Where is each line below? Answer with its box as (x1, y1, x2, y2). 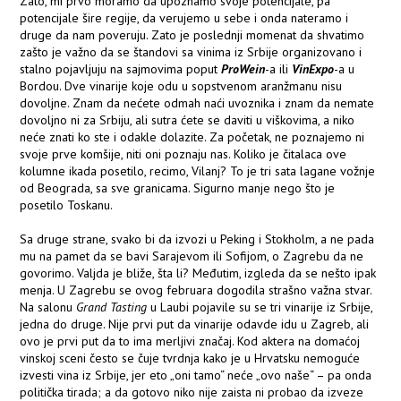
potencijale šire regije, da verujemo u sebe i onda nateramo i (20, 10, 349, 27)
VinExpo (292, 61, 335, 78)
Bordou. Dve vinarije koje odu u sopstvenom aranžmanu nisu (20, 78, 343, 95)
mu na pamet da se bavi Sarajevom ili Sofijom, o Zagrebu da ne (20, 248, 364, 265)
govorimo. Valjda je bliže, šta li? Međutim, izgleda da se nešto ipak (20, 265, 377, 282)
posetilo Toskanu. (20, 197, 114, 214)
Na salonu (20, 299, 77, 316)
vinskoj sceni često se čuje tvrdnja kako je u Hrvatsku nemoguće (20, 350, 361, 367)
